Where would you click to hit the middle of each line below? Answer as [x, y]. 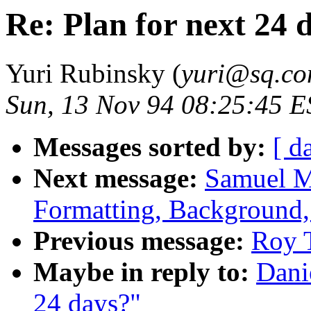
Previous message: [139, 241]
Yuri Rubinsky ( [93, 74]
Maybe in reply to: [141, 272]
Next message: [116, 178]
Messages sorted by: [150, 147]
